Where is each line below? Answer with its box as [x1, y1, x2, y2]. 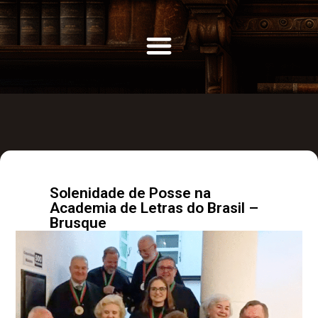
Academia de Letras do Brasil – [50, 199, 258, 216]
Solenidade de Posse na [50, 185, 211, 202]
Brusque [50, 214, 106, 231]
